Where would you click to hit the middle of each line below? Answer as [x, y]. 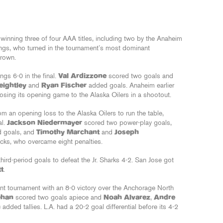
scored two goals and [140, 76]
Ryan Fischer [64, 86]
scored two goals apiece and [58, 198]
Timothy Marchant [68, 132]
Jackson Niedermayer [45, 123]
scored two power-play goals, [127, 123]
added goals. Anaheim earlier [130, 86]
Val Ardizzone [82, 76]
